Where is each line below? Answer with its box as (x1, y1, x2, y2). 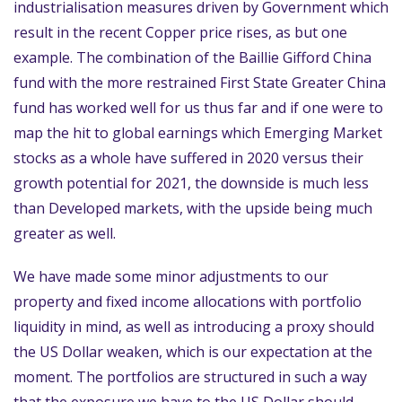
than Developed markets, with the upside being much (13, 198, 372, 218)
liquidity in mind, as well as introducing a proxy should (13, 317, 374, 336)
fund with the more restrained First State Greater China (13, 73, 386, 92)
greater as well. (13, 223, 116, 243)
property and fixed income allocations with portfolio (13, 292, 362, 311)
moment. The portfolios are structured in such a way (13, 367, 367, 387)
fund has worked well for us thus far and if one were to (13, 98, 383, 118)
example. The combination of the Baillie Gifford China (13, 48, 371, 67)
